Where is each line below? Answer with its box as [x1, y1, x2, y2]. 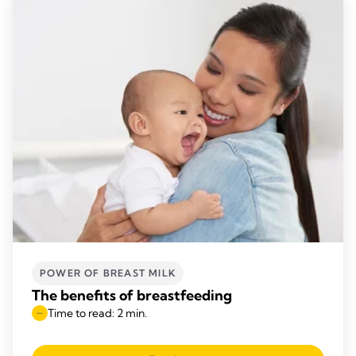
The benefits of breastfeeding [32, 285, 232, 304]
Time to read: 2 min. [48, 305, 147, 320]
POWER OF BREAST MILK [40, 266, 176, 279]
